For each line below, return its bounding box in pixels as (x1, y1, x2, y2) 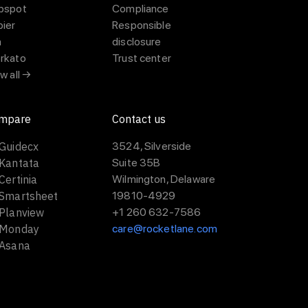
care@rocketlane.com (112, 222, 217, 235)
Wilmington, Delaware (112, 173, 216, 186)
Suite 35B (112, 156, 161, 169)
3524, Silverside (112, 140, 192, 153)
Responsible (112, 19, 171, 32)
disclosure (112, 35, 162, 48)
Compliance (112, 2, 169, 15)
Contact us (112, 112, 166, 126)
